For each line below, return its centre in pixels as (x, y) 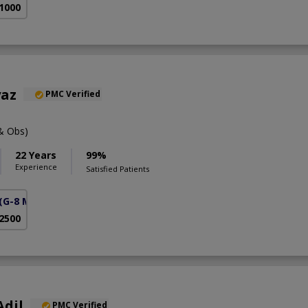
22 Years (36, 155)
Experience (36, 166)
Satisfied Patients (118, 168)
